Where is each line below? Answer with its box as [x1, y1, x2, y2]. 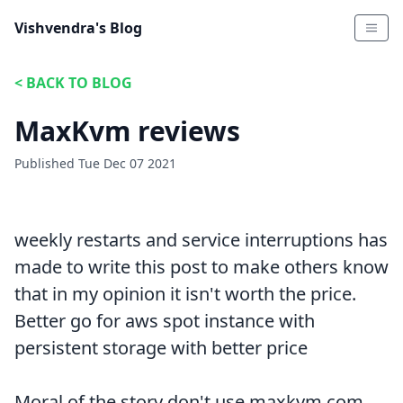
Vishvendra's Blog [14, 18, 142, 38]
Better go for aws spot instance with [14, 309, 315, 333]
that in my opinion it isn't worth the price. [14, 282, 356, 306]
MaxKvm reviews [14, 112, 240, 149]
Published [14, 155, 78, 172]
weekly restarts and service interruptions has [14, 228, 388, 252]
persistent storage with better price [14, 336, 308, 360]
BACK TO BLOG [26, 73, 132, 93]
